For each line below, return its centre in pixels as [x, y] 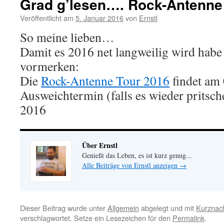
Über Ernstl [100, 145]
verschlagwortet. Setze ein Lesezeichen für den [96, 218]
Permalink [188, 218]
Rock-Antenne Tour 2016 [105, 80]
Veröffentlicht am [47, 18]
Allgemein [123, 208]
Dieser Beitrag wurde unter [64, 208]
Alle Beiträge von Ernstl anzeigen [131, 165]
